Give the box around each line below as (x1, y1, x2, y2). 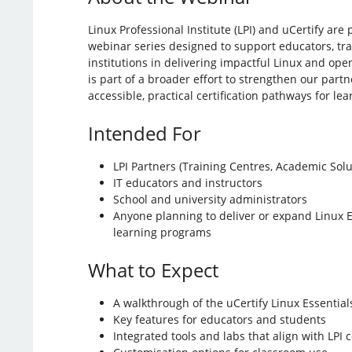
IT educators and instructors (112, 174, 262, 190)
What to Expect (87, 256, 218, 283)
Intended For (87, 119, 201, 146)
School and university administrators (112, 191, 307, 207)
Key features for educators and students (112, 311, 326, 327)
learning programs (112, 224, 211, 240)
